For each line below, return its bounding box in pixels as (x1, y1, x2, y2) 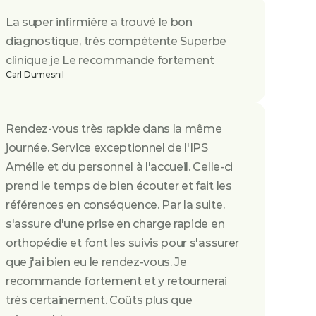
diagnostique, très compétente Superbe (6, 35, 227, 48)
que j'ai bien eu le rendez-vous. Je (6, 255, 187, 269)
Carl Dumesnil (6, 69, 64, 80)
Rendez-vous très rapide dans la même (6, 122, 222, 135)
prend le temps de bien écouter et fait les (6, 179, 232, 193)
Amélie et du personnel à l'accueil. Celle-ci (6, 160, 233, 174)
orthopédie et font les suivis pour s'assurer (6, 236, 239, 250)
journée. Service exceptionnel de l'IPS (6, 141, 208, 154)
